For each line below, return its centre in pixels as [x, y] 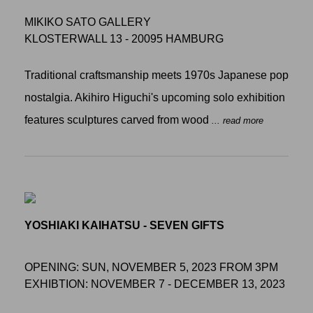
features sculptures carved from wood [118, 119]
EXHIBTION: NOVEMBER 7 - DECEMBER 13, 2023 [155, 284]
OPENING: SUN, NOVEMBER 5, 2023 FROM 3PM [151, 267]
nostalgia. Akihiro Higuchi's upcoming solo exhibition [155, 97]
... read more [238, 120]
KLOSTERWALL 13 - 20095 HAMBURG [124, 39]
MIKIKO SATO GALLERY [88, 22]
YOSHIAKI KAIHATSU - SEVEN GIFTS [124, 225]
